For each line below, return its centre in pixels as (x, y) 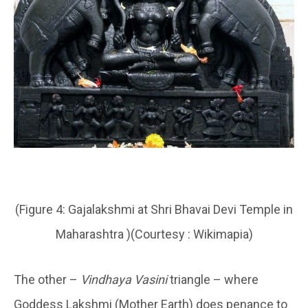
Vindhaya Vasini (124, 280)
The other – (47, 280)
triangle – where (213, 280)
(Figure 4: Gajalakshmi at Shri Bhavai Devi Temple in (154, 210)
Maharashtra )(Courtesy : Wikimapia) (154, 234)
